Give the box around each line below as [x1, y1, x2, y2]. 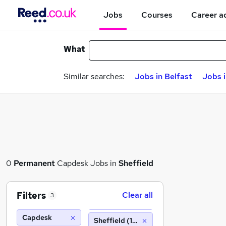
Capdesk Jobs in [55, 158, 119, 168]
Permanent [14, 158, 55, 168]
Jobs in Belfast [135, 71, 192, 82]
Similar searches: [64, 71, 125, 82]
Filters [17, 189, 46, 201]
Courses [141, 9, 173, 20]
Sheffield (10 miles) [94, 216, 159, 225]
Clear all [122, 190, 153, 200]
